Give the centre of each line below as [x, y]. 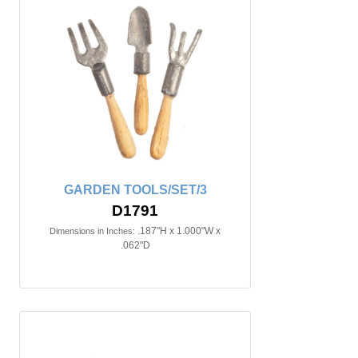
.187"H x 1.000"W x [179, 231]
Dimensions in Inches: [92, 231]
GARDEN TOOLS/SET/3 [135, 190]
